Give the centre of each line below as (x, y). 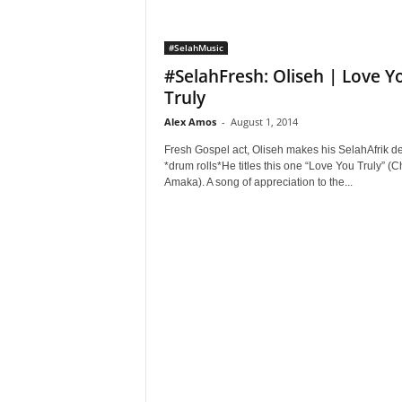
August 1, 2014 (264, 122)
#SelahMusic (196, 48)
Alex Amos (190, 122)
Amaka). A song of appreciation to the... (258, 182)
